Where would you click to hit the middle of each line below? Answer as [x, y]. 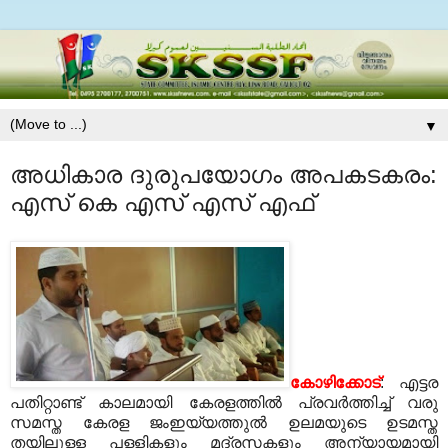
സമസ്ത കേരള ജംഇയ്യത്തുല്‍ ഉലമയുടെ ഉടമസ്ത [224, 423]
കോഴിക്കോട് [335, 383]
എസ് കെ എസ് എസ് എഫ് [162, 203]
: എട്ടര [409, 383]
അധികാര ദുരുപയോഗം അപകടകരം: [223, 175]
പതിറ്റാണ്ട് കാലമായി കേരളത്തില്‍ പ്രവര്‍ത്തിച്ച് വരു [224, 403]
